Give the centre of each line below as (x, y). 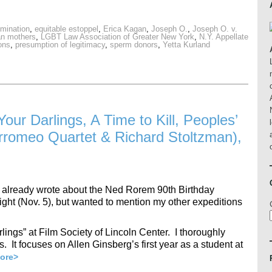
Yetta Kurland (186, 45)
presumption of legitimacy (60, 45)
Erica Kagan (125, 29)
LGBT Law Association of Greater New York (117, 37)
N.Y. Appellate (224, 37)
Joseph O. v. (215, 29)
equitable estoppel (66, 29)
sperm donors (134, 45)
